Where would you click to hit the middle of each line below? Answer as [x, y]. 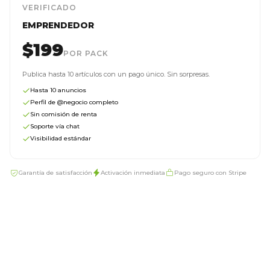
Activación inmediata [133, 173]
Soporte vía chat [55, 126]
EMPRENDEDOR [58, 25]
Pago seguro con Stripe [210, 173]
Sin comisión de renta [64, 114]
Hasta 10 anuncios [58, 90]
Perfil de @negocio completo [74, 102]
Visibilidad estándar [61, 138]
